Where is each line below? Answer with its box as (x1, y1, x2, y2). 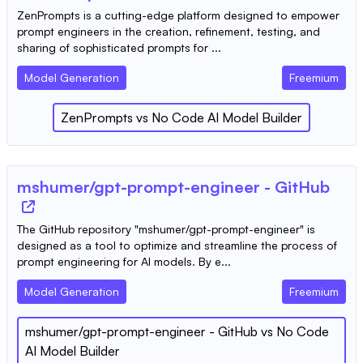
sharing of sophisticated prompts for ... (17, 40, 221, 54)
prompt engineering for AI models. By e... (17, 254, 231, 268)
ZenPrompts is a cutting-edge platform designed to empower (17, 7, 340, 22)
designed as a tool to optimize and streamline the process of (17, 237, 337, 252)
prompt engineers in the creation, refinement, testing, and (17, 23, 320, 38)
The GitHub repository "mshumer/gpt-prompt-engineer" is (17, 221, 315, 236)
